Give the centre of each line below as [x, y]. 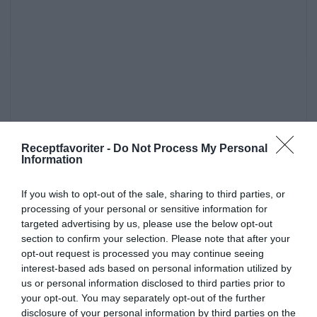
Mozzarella [129, 246]
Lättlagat [183, 270]
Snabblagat [114, 270]
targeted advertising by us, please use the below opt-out [147, 223]
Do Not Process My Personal [190, 148]
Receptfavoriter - [67, 148]
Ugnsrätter [158, 293]
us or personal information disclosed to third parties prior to [153, 283]
